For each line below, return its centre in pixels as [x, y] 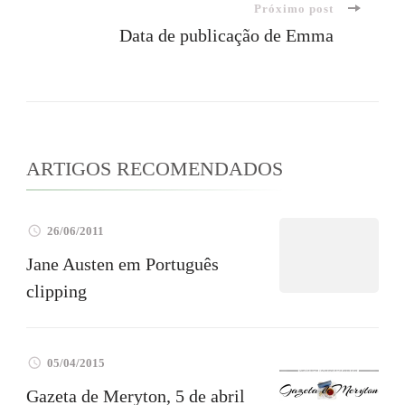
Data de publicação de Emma [226, 36]
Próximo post [294, 9]
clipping [57, 291]
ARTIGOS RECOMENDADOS [155, 169]
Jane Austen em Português [122, 264]
